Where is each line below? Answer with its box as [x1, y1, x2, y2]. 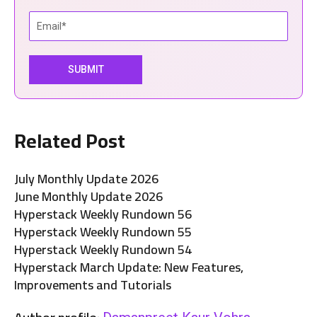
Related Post [14, 122, 125, 159]
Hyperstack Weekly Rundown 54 [14, 237, 192, 261]
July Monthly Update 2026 [14, 166, 158, 190]
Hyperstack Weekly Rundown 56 [14, 202, 192, 226]
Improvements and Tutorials [14, 272, 171, 296]
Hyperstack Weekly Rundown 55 [14, 219, 192, 243]
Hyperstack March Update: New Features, [14, 255, 243, 279]
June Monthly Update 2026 [14, 184, 163, 208]
